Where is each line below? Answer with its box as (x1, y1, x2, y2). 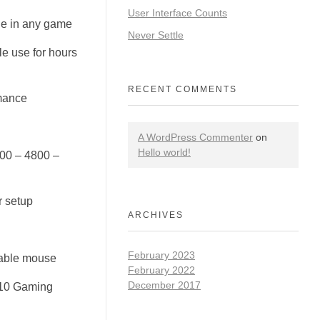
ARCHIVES (128, 210, 184, 221)
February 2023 (128, 249, 195, 261)
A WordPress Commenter (138, 131, 253, 144)
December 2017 (128, 279, 201, 291)
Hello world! (138, 146, 191, 159)
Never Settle (128, 29, 184, 41)
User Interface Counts (128, 6, 227, 19)
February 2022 (128, 264, 195, 276)
